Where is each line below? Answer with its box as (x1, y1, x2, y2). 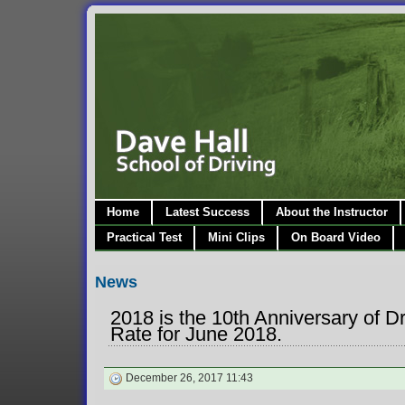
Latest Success (165, 205, 250, 220)
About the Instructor (275, 205, 388, 220)
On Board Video (290, 231, 381, 245)
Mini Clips (207, 231, 265, 245)
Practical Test (106, 231, 182, 245)
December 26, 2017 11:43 (122, 372, 253, 385)
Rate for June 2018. (109, 323, 282, 346)
